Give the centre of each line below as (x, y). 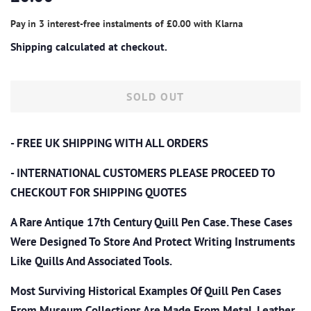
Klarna (229, 23)
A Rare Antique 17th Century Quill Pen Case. (120, 222)
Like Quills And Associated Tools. (91, 261)
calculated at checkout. (110, 46)
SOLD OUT (155, 96)
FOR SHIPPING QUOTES (128, 192)
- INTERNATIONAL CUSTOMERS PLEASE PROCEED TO (143, 173)
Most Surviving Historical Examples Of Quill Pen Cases (146, 291)
